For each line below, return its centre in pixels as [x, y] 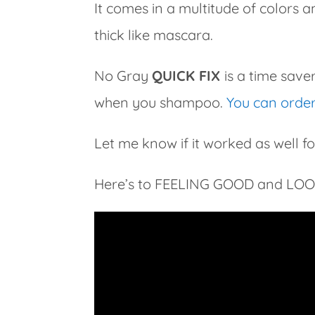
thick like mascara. [154, 35]
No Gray [123, 76]
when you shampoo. [161, 102]
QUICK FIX [186, 76]
